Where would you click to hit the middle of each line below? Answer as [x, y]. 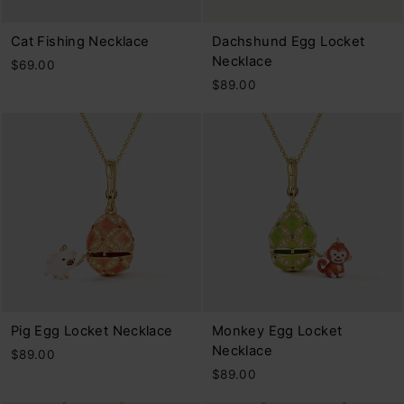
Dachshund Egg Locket [289, 41]
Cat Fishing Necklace [80, 41]
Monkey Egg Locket [277, 331]
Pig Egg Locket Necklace [92, 331]
